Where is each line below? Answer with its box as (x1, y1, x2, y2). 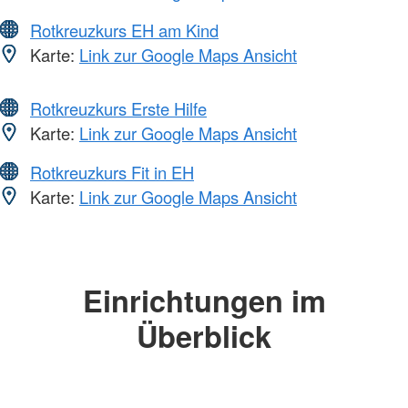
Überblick (137, 314, 271, 358)
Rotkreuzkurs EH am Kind (30, 18, 219, 43)
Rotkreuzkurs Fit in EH (30, 160, 194, 185)
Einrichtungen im (82, 279, 326, 322)
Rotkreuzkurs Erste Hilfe (30, 97, 207, 121)
